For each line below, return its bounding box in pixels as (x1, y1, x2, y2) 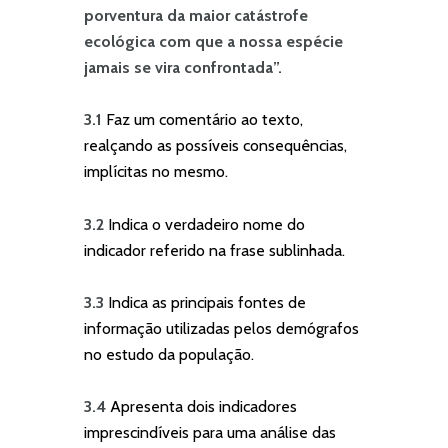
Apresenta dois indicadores (110, 397, 297, 417)
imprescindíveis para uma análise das (84, 423, 336, 443)
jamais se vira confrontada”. (84, 57, 282, 77)
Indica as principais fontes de (108, 293, 306, 312)
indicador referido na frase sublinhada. (84, 240, 345, 260)
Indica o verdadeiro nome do (108, 214, 305, 234)
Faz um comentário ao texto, (106, 110, 303, 130)
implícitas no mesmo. (84, 162, 232, 182)
